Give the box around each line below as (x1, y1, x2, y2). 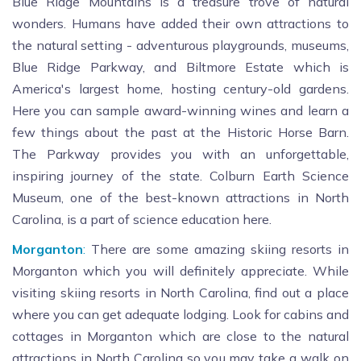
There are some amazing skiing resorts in (85, 241, 349, 258)
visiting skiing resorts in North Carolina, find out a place (12, 284, 349, 301)
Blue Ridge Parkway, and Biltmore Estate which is (12, 59, 349, 76)
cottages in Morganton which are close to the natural (12, 328, 349, 345)
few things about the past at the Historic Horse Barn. (12, 124, 349, 141)
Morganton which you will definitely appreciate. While (12, 263, 349, 280)
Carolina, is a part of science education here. (12, 211, 272, 228)
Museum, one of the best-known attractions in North (12, 189, 349, 206)
